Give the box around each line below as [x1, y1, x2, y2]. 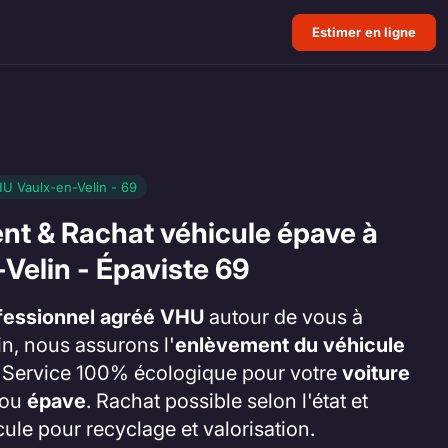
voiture [342, 361, 410, 386]
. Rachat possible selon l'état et [86, 389, 368, 414]
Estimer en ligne [311, 23, 417, 40]
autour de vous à [204, 305, 363, 330]
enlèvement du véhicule [175, 333, 405, 358]
